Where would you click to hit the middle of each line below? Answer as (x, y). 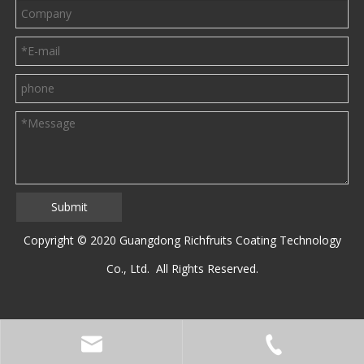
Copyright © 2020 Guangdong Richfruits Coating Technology (182, 240)
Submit (69, 206)
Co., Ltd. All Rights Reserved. (182, 268)
